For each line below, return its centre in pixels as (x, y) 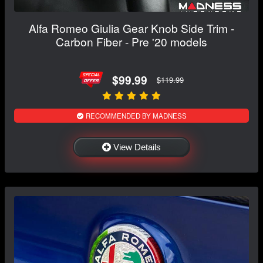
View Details (137, 147)
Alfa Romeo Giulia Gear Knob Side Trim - (131, 28)
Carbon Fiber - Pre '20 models (131, 42)
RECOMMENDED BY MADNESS (135, 116)
